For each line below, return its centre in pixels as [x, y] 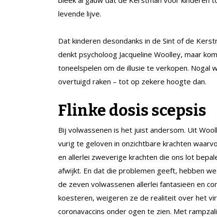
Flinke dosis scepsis [132, 110]
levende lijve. [80, 13]
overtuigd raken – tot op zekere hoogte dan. [132, 81]
